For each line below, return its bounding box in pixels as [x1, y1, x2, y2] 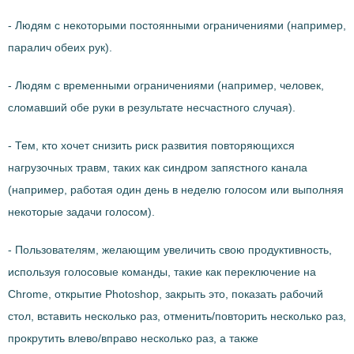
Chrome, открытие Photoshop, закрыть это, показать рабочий [8, 288, 323, 300]
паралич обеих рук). [8, 41, 112, 54]
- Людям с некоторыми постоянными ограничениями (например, [8, 19, 346, 32]
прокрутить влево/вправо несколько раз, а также [8, 332, 258, 345]
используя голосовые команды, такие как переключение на [8, 265, 316, 278]
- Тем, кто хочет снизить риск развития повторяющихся [8, 139, 295, 152]
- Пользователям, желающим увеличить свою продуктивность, [8, 243, 332, 256]
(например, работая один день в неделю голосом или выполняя [8, 183, 344, 196]
